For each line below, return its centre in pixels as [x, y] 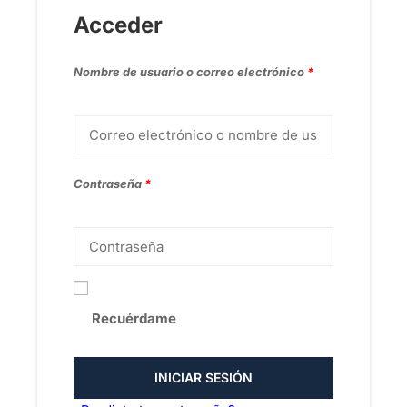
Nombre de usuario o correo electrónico [190, 72]
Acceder [118, 25]
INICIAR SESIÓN [203, 377]
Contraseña [109, 184]
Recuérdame [134, 318]
